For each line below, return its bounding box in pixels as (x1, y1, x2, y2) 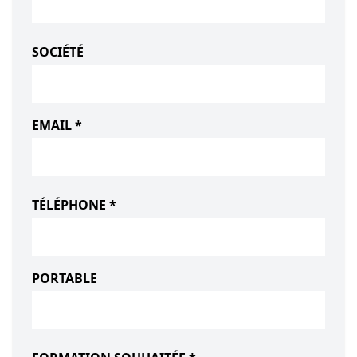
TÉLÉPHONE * (32, 196, 116, 214)
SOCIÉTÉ (32, 43, 84, 61)
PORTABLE (32, 269, 97, 287)
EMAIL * (32, 116, 82, 134)
